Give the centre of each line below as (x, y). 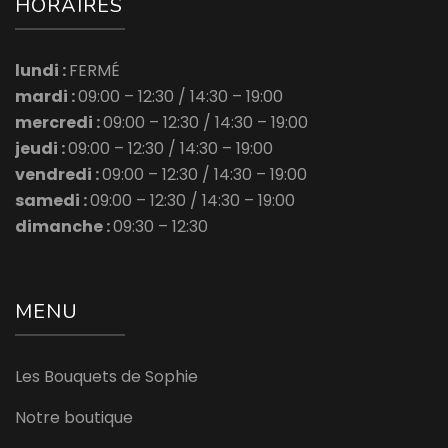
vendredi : (58, 175)
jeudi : (41, 149)
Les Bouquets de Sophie (106, 377)
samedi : (52, 201)
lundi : (42, 71)
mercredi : (59, 123)
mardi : (46, 97)
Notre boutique (74, 418)
